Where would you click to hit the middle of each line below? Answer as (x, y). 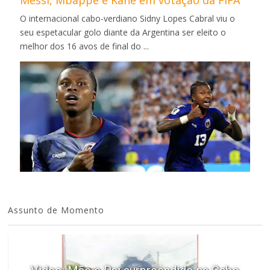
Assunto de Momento (56, 210)
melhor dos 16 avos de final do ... (85, 46)
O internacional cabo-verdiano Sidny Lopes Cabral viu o (128, 18)
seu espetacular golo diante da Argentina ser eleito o (123, 32)
